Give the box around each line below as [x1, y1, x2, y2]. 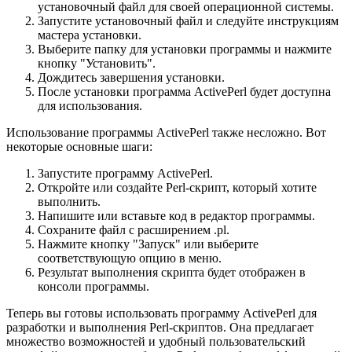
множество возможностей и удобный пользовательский [6, 334, 306, 348]
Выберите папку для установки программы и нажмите [38, 42, 332, 56]
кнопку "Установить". [38, 56, 156, 70]
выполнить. [38, 194, 101, 208]
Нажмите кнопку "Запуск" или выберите [38, 236, 258, 251]
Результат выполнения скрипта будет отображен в [38, 265, 306, 279]
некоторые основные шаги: [6, 139, 152, 153]
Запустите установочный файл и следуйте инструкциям [38, 13, 339, 27]
